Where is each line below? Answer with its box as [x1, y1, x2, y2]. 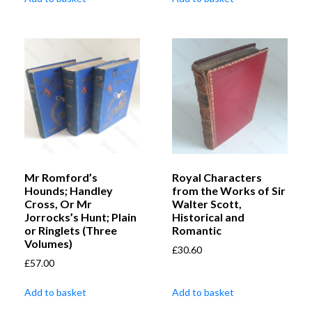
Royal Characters [172, 171, 262, 185]
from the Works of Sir [172, 184, 286, 198]
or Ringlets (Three [24, 224, 117, 237]
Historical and [172, 210, 244, 224]
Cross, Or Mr [24, 197, 92, 211]
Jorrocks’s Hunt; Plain [24, 210, 136, 224]
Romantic [172, 224, 221, 237]
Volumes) [24, 237, 72, 251]
